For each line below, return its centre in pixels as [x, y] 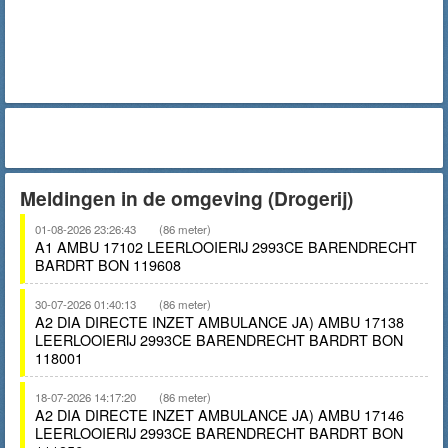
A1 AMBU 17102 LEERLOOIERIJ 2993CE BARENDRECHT [226, 246]
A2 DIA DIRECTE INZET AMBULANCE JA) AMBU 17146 [219, 414]
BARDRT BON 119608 [108, 264]
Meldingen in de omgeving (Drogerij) [186, 198]
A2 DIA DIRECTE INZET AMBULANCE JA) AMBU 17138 [219, 321]
